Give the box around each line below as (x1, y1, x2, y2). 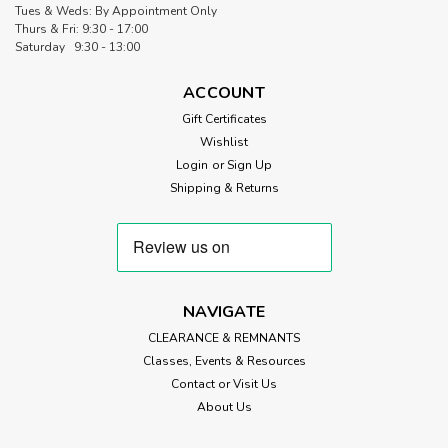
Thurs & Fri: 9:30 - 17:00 (15, 20, 148, 37)
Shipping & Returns (169, 179, 279, 196)
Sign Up (226, 156, 272, 173)
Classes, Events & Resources (142, 352, 306, 369)
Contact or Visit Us (171, 375, 277, 392)
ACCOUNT (183, 81, 265, 104)
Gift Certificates (181, 110, 267, 127)
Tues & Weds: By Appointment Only (15, 2, 217, 19)
